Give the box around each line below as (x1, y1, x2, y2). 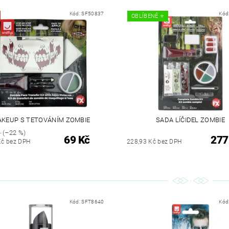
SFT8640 (81, 199, 104, 205)
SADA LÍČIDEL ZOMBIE (155, 116, 225, 124)
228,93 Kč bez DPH (127, 138, 182, 145)
